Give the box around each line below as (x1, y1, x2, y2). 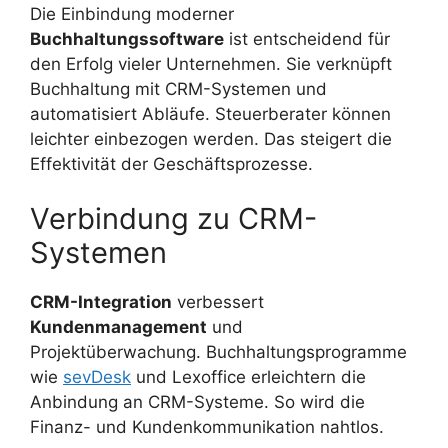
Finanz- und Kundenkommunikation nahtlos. (30, 417, 384, 438)
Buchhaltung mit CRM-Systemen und (30, 78, 327, 99)
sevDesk (63, 367, 131, 388)
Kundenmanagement (30, 317, 207, 338)
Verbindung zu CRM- (30, 201, 317, 237)
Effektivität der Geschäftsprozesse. (30, 153, 313, 174)
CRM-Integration (30, 292, 172, 313)
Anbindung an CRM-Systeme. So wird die (30, 392, 365, 413)
